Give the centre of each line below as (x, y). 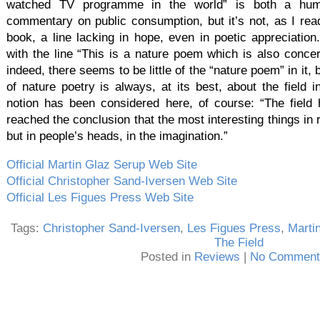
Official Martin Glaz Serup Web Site (102, 165)
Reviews (217, 256)
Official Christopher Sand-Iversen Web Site (122, 181)
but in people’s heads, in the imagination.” (117, 136)
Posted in (167, 256)
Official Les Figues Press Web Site (100, 198)
